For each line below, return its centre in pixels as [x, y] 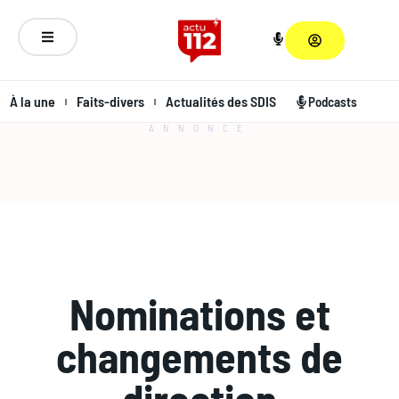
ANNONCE [199, 128]
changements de [199, 356]
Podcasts [333, 101]
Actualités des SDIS [221, 101]
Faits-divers [110, 101]
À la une [33, 101]
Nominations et [199, 313]
